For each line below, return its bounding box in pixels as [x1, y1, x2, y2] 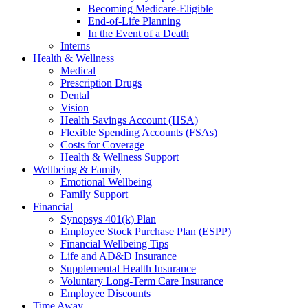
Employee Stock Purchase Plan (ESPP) [60, 225, 231, 238]
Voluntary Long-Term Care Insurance [60, 275, 223, 287]
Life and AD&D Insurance [60, 250, 177, 263]
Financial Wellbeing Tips [60, 238, 168, 250]
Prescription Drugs [60, 77, 142, 89]
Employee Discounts [60, 287, 151, 300]
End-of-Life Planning [88, 15, 181, 27]
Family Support [60, 188, 128, 201]
